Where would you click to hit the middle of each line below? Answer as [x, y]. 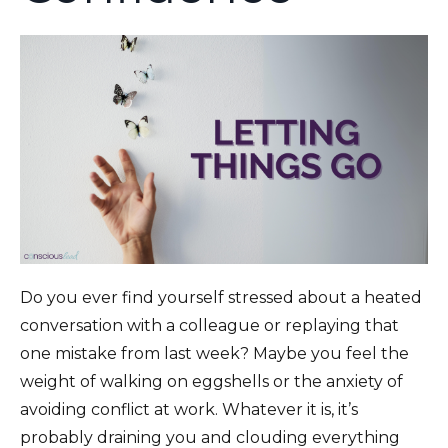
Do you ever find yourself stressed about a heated [221, 298]
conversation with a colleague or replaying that [209, 326]
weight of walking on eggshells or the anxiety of [211, 382]
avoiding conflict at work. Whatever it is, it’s [189, 410]
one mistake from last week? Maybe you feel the [214, 354]
